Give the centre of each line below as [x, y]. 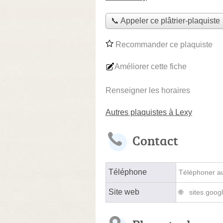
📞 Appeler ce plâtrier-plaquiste [165, 21]
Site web [124, 192]
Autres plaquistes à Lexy [149, 112]
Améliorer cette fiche [151, 66]
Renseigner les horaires [148, 90]
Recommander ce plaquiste [163, 44]
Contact [155, 140]
